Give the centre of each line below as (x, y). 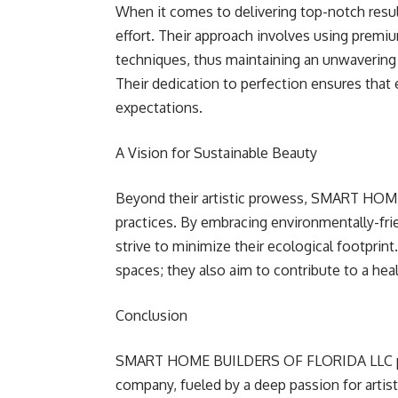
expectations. (159, 107)
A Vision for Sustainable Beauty (216, 153)
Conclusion (151, 315)
